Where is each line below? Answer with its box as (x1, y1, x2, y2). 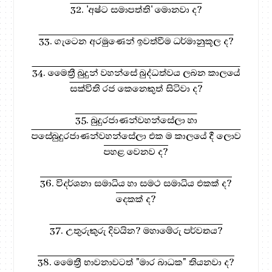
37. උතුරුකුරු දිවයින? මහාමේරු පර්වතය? (49, 223, 223, 237)
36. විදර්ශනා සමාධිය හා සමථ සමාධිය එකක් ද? (40, 176, 232, 190)
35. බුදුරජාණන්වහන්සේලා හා (75, 113, 197, 127)
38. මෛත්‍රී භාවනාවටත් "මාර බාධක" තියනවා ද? (38, 255, 234, 269)
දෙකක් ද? (116, 192, 156, 206)
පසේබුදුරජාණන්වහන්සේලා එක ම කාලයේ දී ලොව (31, 129, 241, 143)
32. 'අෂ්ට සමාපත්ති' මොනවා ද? (70, 2, 202, 16)
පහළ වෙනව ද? (104, 144, 168, 158)
